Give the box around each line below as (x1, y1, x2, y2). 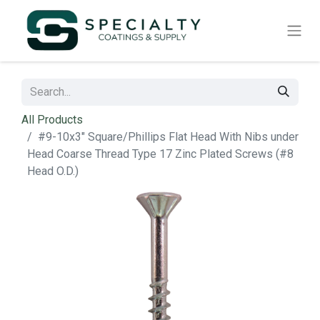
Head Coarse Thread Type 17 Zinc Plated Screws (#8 (27, 147, 294, 161)
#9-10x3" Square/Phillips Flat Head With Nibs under (38, 130, 299, 144)
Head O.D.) (27, 164, 79, 178)
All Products (21, 113, 83, 126)
